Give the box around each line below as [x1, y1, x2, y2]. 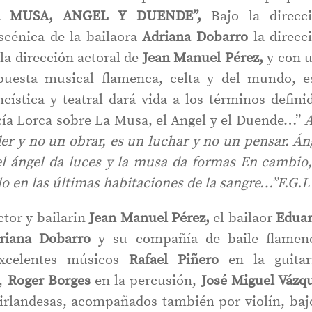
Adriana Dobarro [142, 29, 249, 46]
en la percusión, [90, 272, 201, 290]
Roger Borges [7, 272, 91, 290]
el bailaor [209, 210, 276, 227]
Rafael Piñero [129, 251, 219, 269]
